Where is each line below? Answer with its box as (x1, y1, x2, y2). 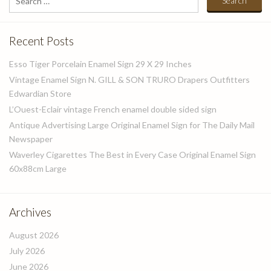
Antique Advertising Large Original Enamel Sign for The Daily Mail (9, 120, 255, 130)
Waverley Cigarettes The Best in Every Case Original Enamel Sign (9, 149, 256, 160)
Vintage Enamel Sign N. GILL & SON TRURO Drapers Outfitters (9, 74, 250, 85)
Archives (9, 205, 51, 219)
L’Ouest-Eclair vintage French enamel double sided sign (9, 104, 217, 114)
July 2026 (9, 246, 45, 256)
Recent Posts (9, 34, 74, 48)
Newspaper (9, 134, 53, 144)
